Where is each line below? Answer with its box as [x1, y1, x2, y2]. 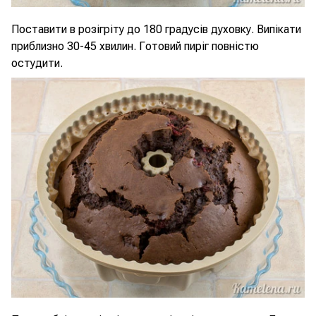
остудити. [11, 56, 63, 70]
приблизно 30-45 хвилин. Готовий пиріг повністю [11, 39, 259, 53]
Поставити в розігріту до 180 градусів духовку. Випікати [11, 23, 301, 36]
